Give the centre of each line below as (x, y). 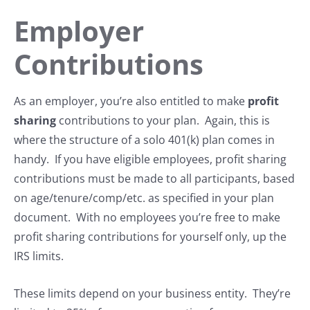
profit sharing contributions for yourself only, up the (150, 237)
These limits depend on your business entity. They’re (152, 294)
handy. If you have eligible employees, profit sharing (150, 159)
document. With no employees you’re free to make (147, 218)
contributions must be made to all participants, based (154, 179)
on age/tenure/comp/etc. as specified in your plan (144, 198)
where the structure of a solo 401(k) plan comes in (144, 140)
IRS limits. (39, 256)
